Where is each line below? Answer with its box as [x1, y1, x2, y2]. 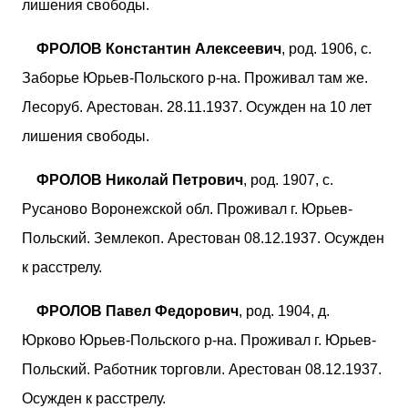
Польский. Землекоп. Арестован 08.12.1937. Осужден [22, 229, 384, 246]
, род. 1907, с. [243, 171, 333, 188]
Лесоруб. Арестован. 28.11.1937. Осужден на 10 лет [22, 98, 372, 115]
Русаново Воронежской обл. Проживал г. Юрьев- [22, 200, 352, 217]
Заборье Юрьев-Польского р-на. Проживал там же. [22, 69, 368, 86]
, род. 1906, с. [281, 40, 372, 56]
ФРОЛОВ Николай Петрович [36, 171, 243, 188]
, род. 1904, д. [239, 302, 330, 319]
